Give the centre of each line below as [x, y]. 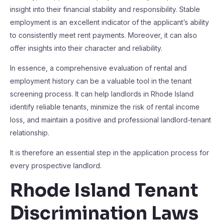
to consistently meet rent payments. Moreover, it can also [104, 35]
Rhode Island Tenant [104, 190]
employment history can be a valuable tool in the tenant [101, 81]
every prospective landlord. [56, 166]
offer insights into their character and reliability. [86, 48]
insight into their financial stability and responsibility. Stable [105, 9]
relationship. [30, 133]
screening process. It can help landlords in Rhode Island [102, 94]
